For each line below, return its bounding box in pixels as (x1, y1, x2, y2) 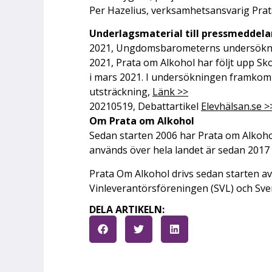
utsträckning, (89, 85, 152, 99)
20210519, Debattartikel (89, 100, 201, 114)
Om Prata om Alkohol (89, 114, 194, 128)
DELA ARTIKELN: (89, 202, 165, 216)
